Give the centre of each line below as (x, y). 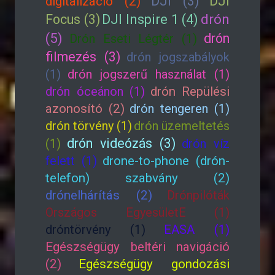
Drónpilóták (198, 195)
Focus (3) (73, 19)
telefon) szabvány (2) (137, 178)
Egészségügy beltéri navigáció (137, 247)
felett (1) (71, 161)
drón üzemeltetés (182, 126)
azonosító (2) (85, 109)
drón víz (206, 144)
